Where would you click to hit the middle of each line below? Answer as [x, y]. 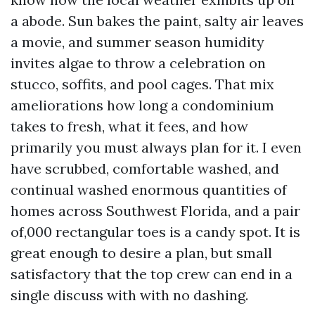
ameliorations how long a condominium [142, 105]
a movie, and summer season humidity [137, 42]
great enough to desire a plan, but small [141, 253]
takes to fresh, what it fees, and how [129, 126]
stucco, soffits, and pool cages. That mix [142, 84]
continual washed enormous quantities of [149, 189]
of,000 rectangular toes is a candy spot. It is [155, 232]
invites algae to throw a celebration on [138, 63]
